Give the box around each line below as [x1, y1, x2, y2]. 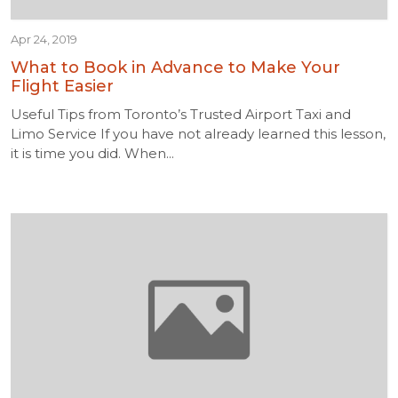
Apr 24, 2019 [11, 32, 77, 46]
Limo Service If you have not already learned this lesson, [11, 125, 386, 142]
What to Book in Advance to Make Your [11, 58, 340, 77]
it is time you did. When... [11, 145, 174, 162]
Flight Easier [11, 76, 114, 96]
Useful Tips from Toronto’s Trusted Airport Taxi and [11, 106, 351, 123]
